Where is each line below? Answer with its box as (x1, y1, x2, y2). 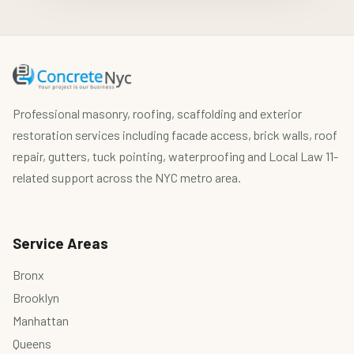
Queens (13, 336, 51, 352)
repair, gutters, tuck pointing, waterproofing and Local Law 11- (13, 148, 338, 164)
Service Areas (13, 234, 108, 253)
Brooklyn (13, 290, 59, 306)
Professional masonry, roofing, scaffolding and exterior (13, 105, 302, 121)
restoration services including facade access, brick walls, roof (13, 126, 337, 142)
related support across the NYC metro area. (13, 169, 241, 185)
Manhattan (13, 313, 69, 329)
